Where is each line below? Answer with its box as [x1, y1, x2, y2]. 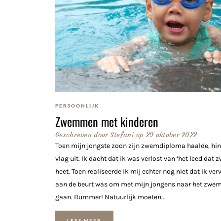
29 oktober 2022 [146, 130, 197, 139]
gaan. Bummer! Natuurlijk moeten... [55, 192, 166, 201]
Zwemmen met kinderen [55, 112, 158, 130]
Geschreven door [55, 130, 109, 139]
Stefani [108, 130, 134, 139]
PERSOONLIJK [55, 102, 99, 109]
